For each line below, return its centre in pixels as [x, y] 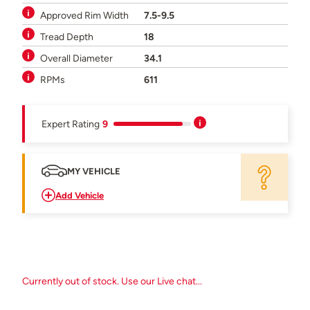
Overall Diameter [76, 58]
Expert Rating [71, 124]
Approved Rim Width [84, 15]
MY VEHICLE [94, 171]
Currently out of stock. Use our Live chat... [112, 281]
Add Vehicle [80, 195]
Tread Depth [67, 36]
